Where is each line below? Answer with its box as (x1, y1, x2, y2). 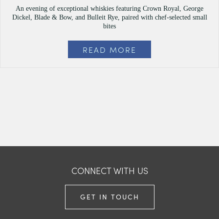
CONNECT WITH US (71, 164, 148, 176)
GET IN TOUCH (80, 192, 139, 201)
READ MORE (83, 44, 136, 55)
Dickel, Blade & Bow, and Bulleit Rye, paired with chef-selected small (12, 14, 207, 21)
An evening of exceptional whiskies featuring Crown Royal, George (16, 5, 203, 12)
